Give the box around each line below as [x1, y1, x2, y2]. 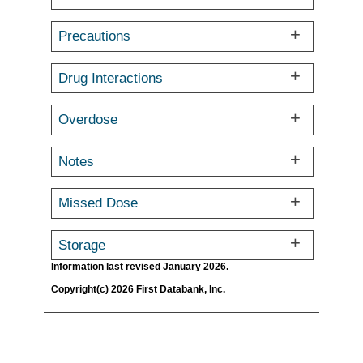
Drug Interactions [58, 70, 164, 85]
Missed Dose [58, 195, 139, 211]
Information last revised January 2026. [51, 261, 228, 272]
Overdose [58, 112, 118, 127]
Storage [58, 237, 106, 252]
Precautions [58, 28, 131, 44]
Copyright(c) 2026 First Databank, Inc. [51, 283, 225, 294]
